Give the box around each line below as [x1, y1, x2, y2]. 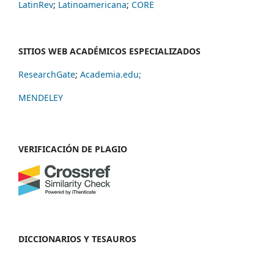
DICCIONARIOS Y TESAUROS [18, 232, 136, 245]
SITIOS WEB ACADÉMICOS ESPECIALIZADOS [18, 45, 201, 57]
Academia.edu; [80, 68, 141, 80]
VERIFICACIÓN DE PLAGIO [18, 143, 127, 155]
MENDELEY [18, 91, 63, 103]
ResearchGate [18, 68, 75, 80]
